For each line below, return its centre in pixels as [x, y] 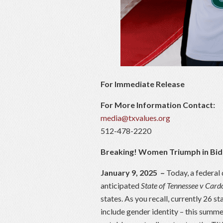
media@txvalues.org [135, 118]
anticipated [121, 186]
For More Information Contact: [158, 105]
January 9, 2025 [129, 173]
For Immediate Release [143, 84]
